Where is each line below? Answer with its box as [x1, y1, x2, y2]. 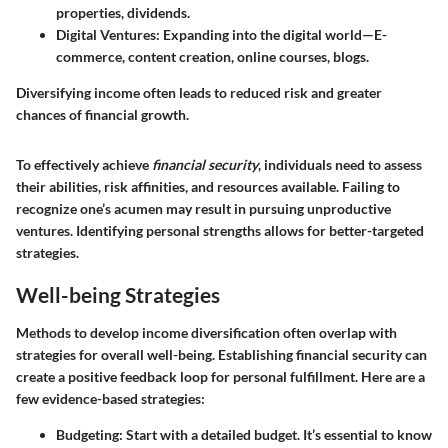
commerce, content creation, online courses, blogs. [56, 48, 369, 66]
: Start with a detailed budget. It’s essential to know [119, 425, 432, 443]
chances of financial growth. [16, 106, 189, 124]
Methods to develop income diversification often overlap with [16, 323, 397, 341]
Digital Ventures [56, 26, 156, 44]
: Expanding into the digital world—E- [156, 26, 387, 44]
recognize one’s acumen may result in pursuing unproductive [16, 200, 391, 218]
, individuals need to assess [258, 156, 422, 174]
